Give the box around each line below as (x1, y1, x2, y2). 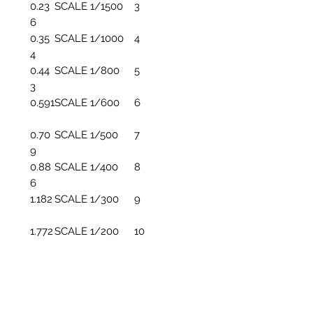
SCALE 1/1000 (54, 31, 124, 45)
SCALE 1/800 (54, 64, 119, 77)
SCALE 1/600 (54, 96, 119, 109)
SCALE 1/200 (54, 224, 119, 238)
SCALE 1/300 (54, 192, 119, 205)
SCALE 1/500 (54, 128, 118, 141)
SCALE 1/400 (54, 160, 118, 173)
